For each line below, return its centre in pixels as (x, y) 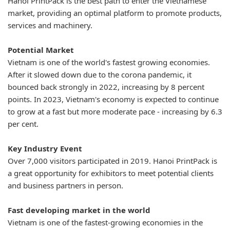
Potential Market (41, 50)
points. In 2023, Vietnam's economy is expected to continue (113, 99)
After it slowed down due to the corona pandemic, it (100, 75)
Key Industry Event (46, 149)
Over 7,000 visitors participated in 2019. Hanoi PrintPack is (112, 161)
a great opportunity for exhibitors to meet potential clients (111, 173)
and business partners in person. (65, 186)
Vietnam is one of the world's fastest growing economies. (109, 62)
